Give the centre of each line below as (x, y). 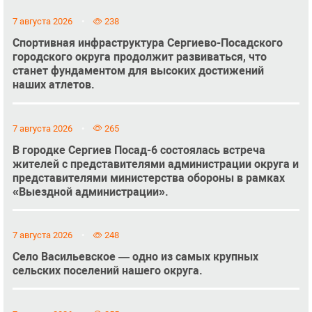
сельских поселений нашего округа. (107, 271)
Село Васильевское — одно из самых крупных (135, 257)
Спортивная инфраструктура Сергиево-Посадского (147, 43)
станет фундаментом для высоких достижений (138, 71)
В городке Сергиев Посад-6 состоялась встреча (139, 150)
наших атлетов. (53, 85)
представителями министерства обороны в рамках (148, 178)
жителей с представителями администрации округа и (155, 164)
